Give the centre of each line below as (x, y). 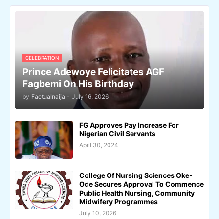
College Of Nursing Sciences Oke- (136, 175)
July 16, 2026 (90, 96)
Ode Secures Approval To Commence (142, 184)
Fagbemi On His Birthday (78, 84)
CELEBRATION (42, 57)
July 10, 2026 (98, 213)
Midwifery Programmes (119, 201)
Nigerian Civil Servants (117, 133)
